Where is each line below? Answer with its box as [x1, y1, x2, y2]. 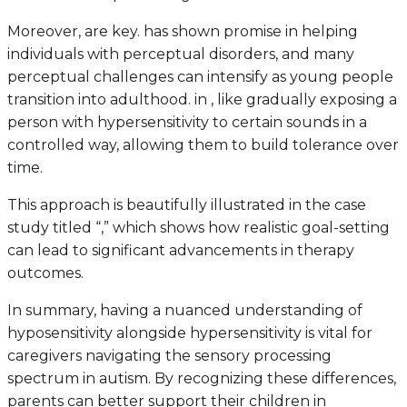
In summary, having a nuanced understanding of [7, 301, 362, 319]
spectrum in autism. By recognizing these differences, [7, 369, 396, 387]
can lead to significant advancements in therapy [7, 241, 354, 259]
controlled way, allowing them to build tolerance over [7, 135, 399, 154]
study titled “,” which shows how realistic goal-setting [7, 218, 390, 236]
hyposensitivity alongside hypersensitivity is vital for [7, 323, 372, 342]
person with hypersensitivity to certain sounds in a [7, 113, 367, 131]
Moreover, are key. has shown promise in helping [7, 22, 358, 40]
